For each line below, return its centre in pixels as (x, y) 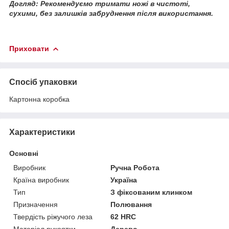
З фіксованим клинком (152, 192)
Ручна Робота (135, 167)
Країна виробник (41, 180)
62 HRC (123, 216)
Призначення (36, 204)
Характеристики (42, 132)
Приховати (29, 48)
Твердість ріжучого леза (53, 216)
